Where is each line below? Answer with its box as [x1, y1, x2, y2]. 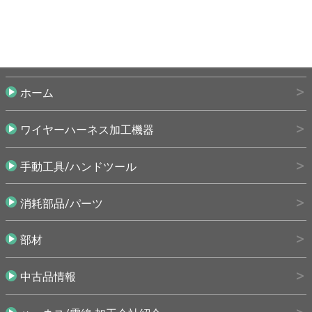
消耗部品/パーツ [20, 196, 103, 210]
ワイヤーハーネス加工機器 [20, 123, 154, 137]
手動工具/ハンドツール [20, 159, 136, 173]
